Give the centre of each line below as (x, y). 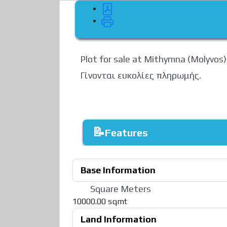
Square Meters (121, 188)
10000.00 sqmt (100, 201)
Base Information (118, 170)
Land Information (119, 219)
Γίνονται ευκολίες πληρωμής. (141, 75)
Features (126, 132)
